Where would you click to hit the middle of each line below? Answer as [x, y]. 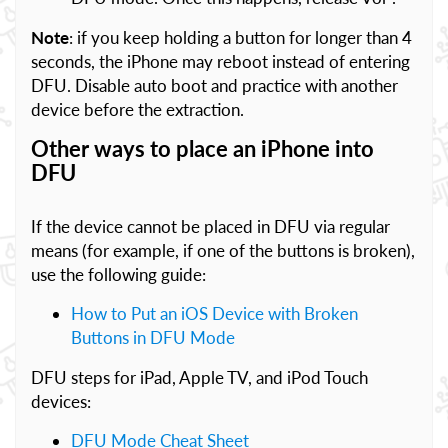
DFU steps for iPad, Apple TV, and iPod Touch [199, 377]
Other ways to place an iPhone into [202, 148]
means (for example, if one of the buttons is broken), [223, 250]
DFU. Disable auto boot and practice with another [214, 85]
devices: [61, 401]
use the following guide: [118, 274]
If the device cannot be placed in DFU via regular [210, 226]
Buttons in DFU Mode [153, 337]
